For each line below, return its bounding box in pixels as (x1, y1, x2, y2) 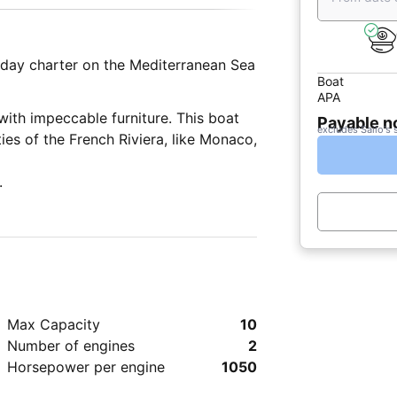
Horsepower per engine (7, 358, 165, 376)
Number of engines (7, 337, 135, 354)
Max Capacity (7, 315, 100, 333)
